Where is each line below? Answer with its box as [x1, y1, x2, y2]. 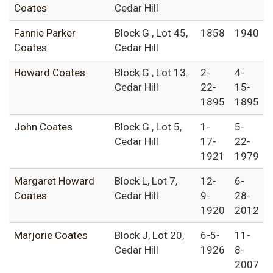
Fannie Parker [14, 27, 76, 40]
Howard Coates [14, 66, 85, 79]
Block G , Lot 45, [115, 27, 188, 40]
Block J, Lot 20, [115, 229, 184, 242]
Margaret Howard [14, 175, 94, 188]
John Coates [14, 121, 73, 133]
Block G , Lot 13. [115, 66, 188, 79]
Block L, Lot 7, [115, 175, 177, 188]
